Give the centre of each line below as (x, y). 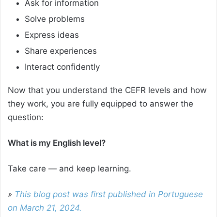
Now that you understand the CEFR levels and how (107, 90)
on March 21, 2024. (45, 208)
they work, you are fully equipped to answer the (101, 104)
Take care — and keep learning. (70, 169)
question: (26, 117)
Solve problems (55, 19)
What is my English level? (57, 143)
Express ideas (52, 35)
